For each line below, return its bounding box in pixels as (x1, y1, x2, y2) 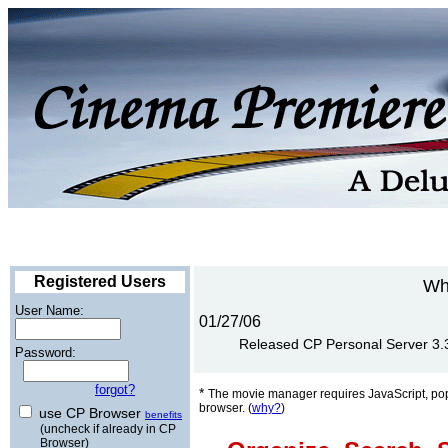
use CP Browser (39, 405, 145, 421)
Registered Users (34, 273, 166, 290)
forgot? (95, 382, 135, 397)
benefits (145, 409, 182, 420)
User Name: (15, 303, 84, 318)
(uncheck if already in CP (40, 422, 176, 436)
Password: (15, 345, 76, 360)
